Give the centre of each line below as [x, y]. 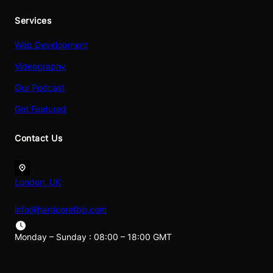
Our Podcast [40, 88]
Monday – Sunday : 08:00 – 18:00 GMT [93, 236]
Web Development [51, 45]
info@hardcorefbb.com [61, 209]
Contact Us [38, 138]
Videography [40, 66]
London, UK [38, 182]
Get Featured [41, 109]
